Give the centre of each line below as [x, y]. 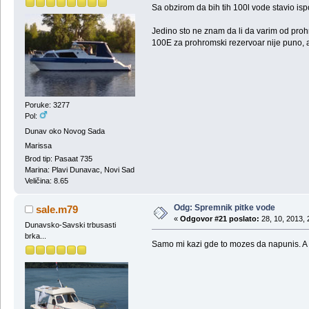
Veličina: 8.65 [46, 180]
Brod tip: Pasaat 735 [58, 158]
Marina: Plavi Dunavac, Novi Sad [79, 169]
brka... [35, 236]
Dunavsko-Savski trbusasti [70, 225]
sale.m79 [57, 209]
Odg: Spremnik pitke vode [224, 207]
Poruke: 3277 [47, 105]
